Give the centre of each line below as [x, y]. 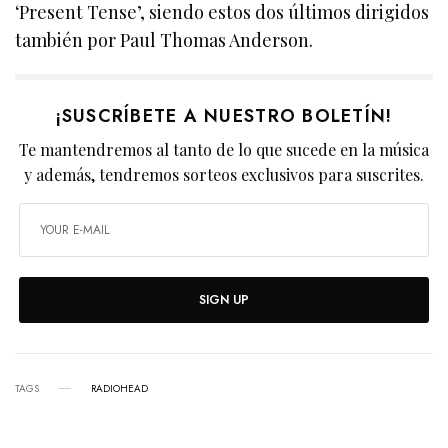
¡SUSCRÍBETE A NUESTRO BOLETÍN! [224, 115]
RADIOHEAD [119, 388]
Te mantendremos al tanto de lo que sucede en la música [224, 149]
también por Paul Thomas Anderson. [164, 39]
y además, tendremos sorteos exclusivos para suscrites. [224, 174]
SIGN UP [224, 299]
